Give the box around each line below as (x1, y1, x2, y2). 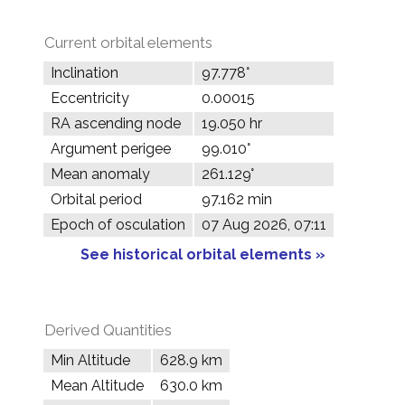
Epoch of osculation (51, 216, 185, 233)
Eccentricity (51, 89, 129, 107)
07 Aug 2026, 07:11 (202, 216, 326, 233)
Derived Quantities (44, 321, 172, 339)
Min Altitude (51, 352, 130, 369)
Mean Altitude (51, 377, 144, 394)
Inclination (51, 64, 118, 81)
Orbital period (51, 191, 142, 208)
